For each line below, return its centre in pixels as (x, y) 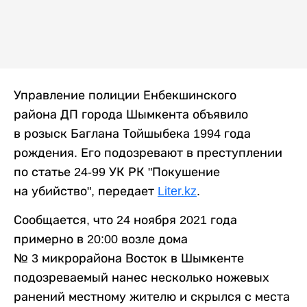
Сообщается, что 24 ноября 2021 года (125, 220)
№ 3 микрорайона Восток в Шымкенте (129, 258)
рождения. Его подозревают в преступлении (148, 153)
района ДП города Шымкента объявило (131, 114)
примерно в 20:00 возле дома (101, 239)
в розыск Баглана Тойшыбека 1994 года (132, 134)
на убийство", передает (86, 191)
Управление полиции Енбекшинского (125, 95)
